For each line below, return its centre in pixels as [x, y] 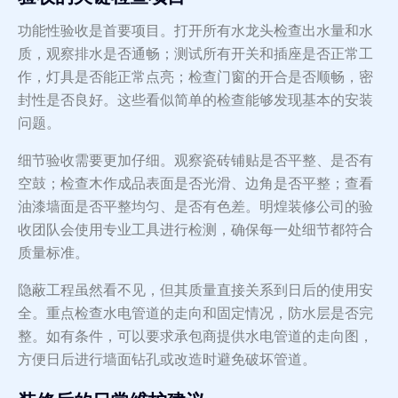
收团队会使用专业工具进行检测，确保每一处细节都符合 [195, 230]
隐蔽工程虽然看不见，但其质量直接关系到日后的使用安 [195, 291]
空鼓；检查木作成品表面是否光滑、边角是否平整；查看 [195, 184]
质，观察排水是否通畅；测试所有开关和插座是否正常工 [195, 54]
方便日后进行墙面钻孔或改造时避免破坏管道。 [167, 360]
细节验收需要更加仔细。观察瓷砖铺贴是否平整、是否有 [195, 161]
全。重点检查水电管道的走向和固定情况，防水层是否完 [195, 314]
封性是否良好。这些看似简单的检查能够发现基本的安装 [195, 100]
